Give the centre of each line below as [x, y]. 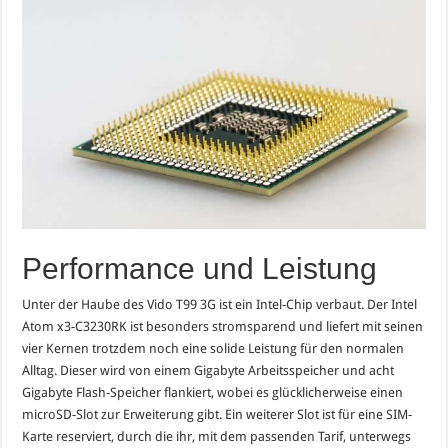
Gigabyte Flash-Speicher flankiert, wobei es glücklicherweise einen [213, 392]
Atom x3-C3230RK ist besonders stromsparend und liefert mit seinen [223, 326]
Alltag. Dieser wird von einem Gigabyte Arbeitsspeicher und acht [208, 370]
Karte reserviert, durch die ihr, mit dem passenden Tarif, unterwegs [217, 436]
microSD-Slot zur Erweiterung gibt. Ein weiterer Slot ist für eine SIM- [217, 414]
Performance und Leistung [200, 268]
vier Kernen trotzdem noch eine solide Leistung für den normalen [213, 348]
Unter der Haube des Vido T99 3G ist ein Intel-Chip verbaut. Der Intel [220, 304]
